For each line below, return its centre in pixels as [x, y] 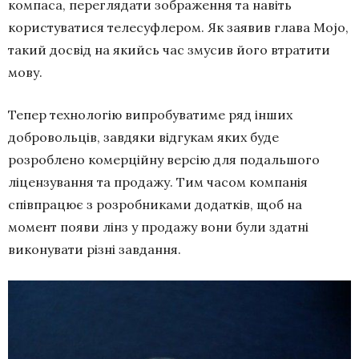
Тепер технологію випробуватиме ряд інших [150, 114]
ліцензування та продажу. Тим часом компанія [158, 182]
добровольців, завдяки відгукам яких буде [143, 137]
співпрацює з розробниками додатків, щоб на [155, 204]
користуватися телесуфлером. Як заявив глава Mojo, [178, 27]
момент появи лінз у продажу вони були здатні [158, 226]
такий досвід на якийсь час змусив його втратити [169, 49]
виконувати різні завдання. [95, 249]
